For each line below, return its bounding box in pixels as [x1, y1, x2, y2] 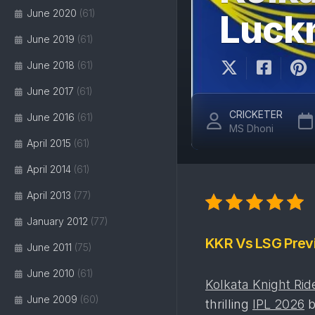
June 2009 [27, 293, 77, 305]
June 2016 [27, 111, 75, 123]
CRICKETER [229, 108, 283, 120]
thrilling [205, 297, 252, 311]
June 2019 [27, 33, 75, 45]
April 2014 [27, 163, 71, 175]
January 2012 [27, 215, 88, 227]
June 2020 [27, 7, 77, 19]
